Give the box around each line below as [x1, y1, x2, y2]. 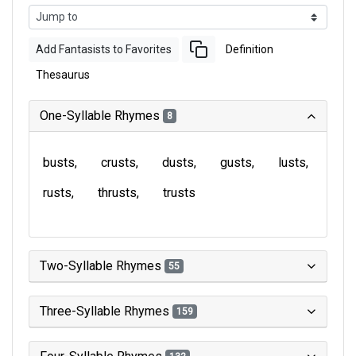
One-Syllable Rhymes [40, 108, 163, 123]
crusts [101, 155, 136, 170]
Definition [226, 42, 273, 56]
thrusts [98, 185, 137, 200]
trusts [163, 185, 195, 200]
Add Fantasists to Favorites [36, 42, 172, 56]
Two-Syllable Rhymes [40, 258, 164, 273]
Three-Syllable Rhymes [40, 304, 172, 319]
